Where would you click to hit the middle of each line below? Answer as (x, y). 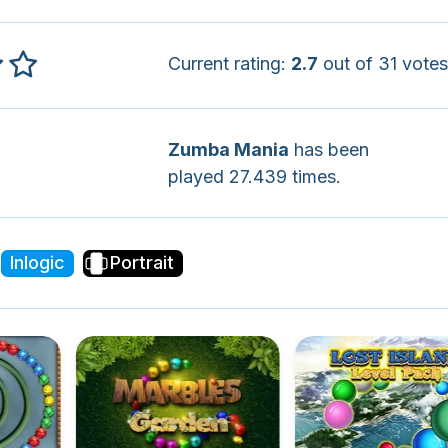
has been (328, 149)
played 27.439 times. (254, 176)
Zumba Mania (228, 149)
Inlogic (37, 262)
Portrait (141, 262)
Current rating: (229, 63)
